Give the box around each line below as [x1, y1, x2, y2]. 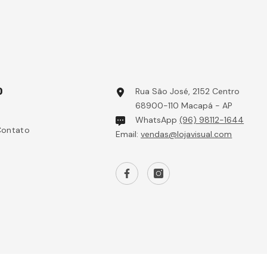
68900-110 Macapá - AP [135, 100, 233, 111]
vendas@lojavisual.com [141, 129, 232, 140]
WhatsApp [135, 114, 180, 126]
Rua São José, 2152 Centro [135, 86, 240, 97]
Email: [116, 129, 141, 140]
